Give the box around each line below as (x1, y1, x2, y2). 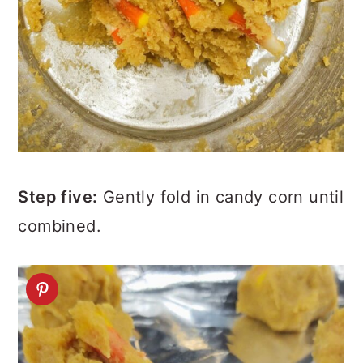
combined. (18, 216, 101, 236)
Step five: (18, 187, 98, 207)
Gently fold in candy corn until (97, 187, 344, 207)
